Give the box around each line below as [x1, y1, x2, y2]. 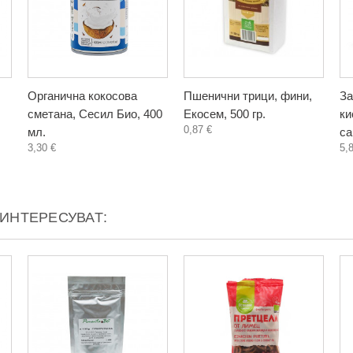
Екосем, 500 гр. [184, 107, 266, 121]
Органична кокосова [28, 89, 137, 102]
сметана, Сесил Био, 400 [28, 107, 162, 121]
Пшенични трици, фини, [184, 89, 312, 102]
